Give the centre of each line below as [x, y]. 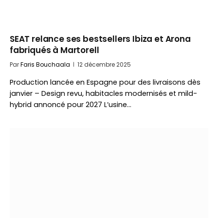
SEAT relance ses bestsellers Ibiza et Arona [100, 39]
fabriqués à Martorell [54, 50]
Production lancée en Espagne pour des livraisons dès [105, 82]
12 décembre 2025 [104, 64]
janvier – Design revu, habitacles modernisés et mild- [103, 93]
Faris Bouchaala [45, 64]
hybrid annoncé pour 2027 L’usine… [71, 105]
